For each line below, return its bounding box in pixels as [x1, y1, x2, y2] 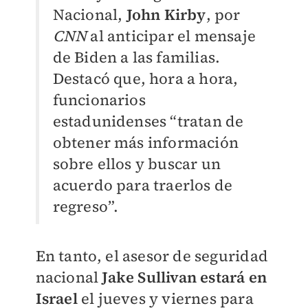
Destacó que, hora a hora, [52, 68, 239, 89]
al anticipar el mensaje [90, 25, 256, 47]
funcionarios [52, 89, 146, 111]
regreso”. [52, 196, 119, 217]
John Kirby [126, 4, 206, 25]
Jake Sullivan [102, 267, 201, 288]
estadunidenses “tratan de [52, 111, 244, 132]
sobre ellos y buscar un [52, 153, 221, 175]
